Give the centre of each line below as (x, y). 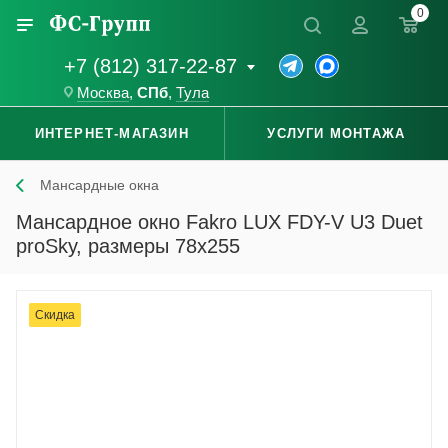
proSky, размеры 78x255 (128, 246)
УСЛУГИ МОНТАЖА (336, 134)
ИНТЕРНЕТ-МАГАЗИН (111, 134)
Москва (103, 93)
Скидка (55, 315)
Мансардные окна (99, 185)
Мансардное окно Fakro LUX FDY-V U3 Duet (219, 222)
